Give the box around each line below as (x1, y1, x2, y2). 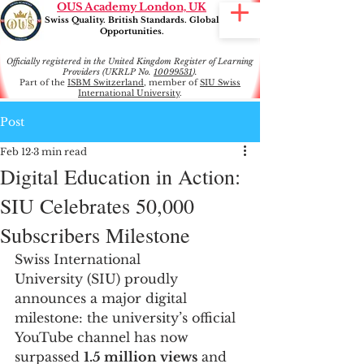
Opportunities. (99, 26, 164, 37)
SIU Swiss (200, 77, 240, 88)
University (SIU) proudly (15, 271, 182, 287)
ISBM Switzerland (67, 77, 144, 88)
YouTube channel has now (15, 329, 193, 345)
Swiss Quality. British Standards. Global (44, 15, 219, 25)
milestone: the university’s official (15, 310, 240, 326)
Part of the (19, 77, 67, 88)
